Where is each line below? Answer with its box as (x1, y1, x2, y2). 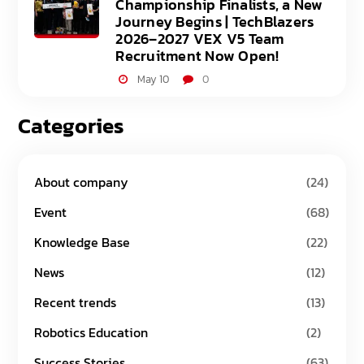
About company (34, 171, 129, 192)
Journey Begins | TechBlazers (115, 10, 314, 32)
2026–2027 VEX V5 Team (115, 27, 284, 50)
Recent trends (34, 292, 117, 312)
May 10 (136, 71, 169, 87)
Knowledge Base (34, 232, 131, 252)
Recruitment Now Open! (115, 44, 279, 67)
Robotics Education (34, 322, 149, 342)
